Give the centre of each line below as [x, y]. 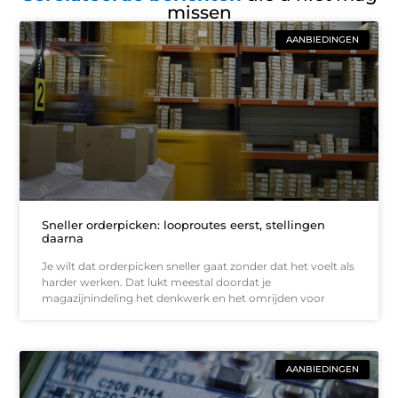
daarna [63, 238]
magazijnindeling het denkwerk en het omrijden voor [184, 298]
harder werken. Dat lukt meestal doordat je [157, 282]
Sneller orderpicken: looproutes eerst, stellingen [184, 224]
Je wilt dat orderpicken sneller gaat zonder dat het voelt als [199, 266]
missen [199, 13]
